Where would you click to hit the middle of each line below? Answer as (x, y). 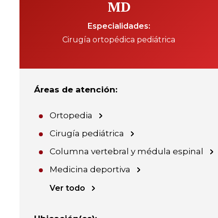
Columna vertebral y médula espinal (127, 151)
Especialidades (118, 26)
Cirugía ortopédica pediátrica (119, 40)
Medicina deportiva (90, 169)
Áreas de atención (75, 90)
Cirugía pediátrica (87, 133)
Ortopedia (71, 115)
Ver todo (67, 188)
